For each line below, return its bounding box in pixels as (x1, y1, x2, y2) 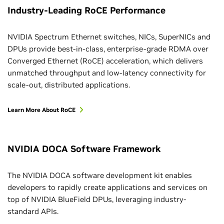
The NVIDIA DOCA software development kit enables (7, 170, 192, 180)
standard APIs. (7, 206, 58, 216)
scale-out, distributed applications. (7, 79, 130, 89)
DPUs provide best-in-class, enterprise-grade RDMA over (7, 43, 208, 53)
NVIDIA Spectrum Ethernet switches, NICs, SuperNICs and (7, 31, 210, 41)
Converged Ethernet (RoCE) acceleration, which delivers (7, 55, 203, 65)
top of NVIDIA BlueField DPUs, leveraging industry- (7, 194, 186, 204)
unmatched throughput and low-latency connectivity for (7, 67, 206, 77)
